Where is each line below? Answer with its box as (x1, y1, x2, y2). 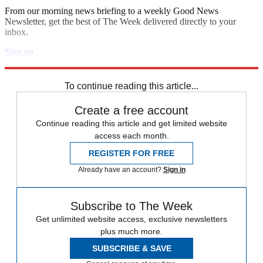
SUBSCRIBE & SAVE (92, 244, 171, 254)
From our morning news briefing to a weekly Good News (5, 6, 218, 16)
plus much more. (100, 227, 163, 237)
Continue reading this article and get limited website (36, 119, 227, 129)
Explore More (5, 58, 56, 68)
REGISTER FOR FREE (89, 149, 174, 159)
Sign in (163, 166, 186, 174)
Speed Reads (5, 68, 53, 79)
